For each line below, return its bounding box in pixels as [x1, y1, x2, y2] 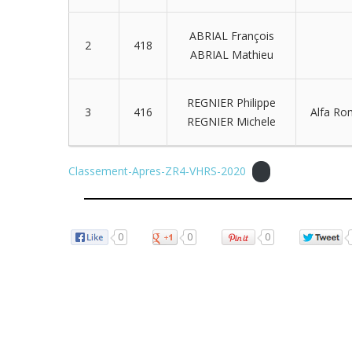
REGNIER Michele [187, 114, 276, 129]
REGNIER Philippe [187, 95, 276, 110]
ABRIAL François [189, 28, 274, 43]
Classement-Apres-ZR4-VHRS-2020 [68, 163, 246, 178]
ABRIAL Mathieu [189, 47, 273, 62]
